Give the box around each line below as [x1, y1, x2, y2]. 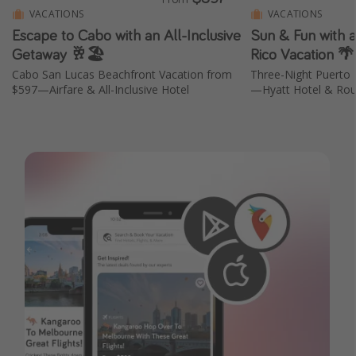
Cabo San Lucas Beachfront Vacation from [12, 67, 232, 83]
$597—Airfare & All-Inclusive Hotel [12, 82, 189, 98]
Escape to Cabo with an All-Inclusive [12, 25, 241, 45]
